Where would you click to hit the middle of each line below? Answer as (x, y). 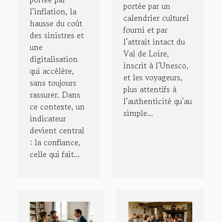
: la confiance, (55, 142)
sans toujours (53, 83)
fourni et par (145, 29)
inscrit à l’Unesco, (156, 65)
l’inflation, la (53, 12)
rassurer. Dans (55, 95)
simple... (138, 113)
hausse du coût (56, 24)
